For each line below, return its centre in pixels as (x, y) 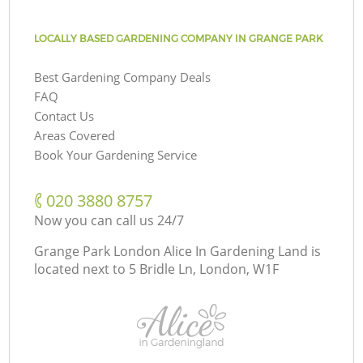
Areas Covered (75, 135)
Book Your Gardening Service (116, 154)
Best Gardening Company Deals (123, 77)
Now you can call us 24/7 (109, 220)
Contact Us (64, 115)
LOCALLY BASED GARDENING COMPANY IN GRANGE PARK (179, 38)
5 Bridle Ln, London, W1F (204, 269)
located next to (80, 269)
